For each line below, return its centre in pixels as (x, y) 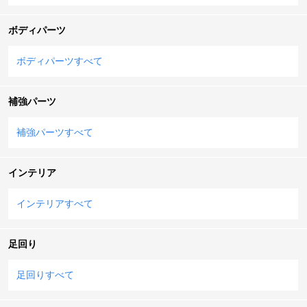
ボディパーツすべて (60, 61)
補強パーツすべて (55, 132)
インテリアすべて (55, 203)
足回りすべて (45, 274)
